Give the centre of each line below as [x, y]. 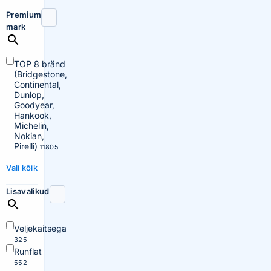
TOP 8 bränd [40, 64]
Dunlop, [29, 95]
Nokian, [29, 136]
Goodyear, [34, 105]
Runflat [28, 251]
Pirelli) [27, 146]
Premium [24, 15]
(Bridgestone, [41, 74]
